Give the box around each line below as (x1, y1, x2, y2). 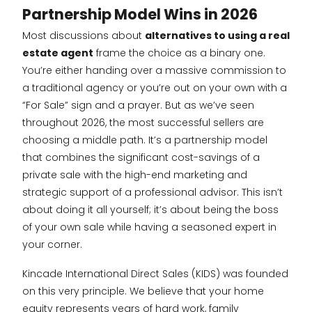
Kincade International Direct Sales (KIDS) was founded (22, 266, 288, 281)
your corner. (22, 237, 82, 252)
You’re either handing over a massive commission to (22, 63, 286, 78)
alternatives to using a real (145, 29, 290, 43)
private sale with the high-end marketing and (22, 168, 247, 182)
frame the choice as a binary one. (93, 46, 265, 61)
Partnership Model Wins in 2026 (22, 4, 258, 25)
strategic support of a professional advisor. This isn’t (22, 185, 283, 200)
